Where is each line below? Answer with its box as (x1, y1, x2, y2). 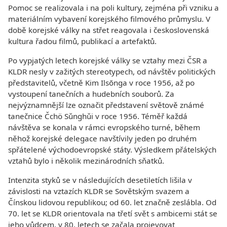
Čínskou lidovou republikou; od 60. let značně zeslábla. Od (8, 197, 216, 207)
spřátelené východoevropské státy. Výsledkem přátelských (8, 144, 216, 155)
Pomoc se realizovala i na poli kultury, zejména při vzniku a (8, 3, 219, 13)
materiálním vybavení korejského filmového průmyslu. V (8, 14, 210, 24)
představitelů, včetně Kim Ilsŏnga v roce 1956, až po (8, 78, 195, 88)
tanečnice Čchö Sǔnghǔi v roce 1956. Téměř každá (8, 111, 187, 121)
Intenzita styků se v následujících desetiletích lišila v (8, 175, 192, 185)
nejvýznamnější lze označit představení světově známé (8, 100, 204, 110)
